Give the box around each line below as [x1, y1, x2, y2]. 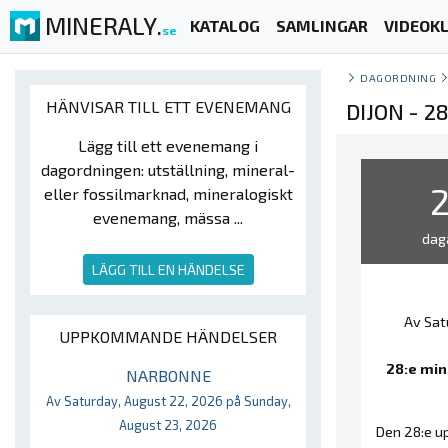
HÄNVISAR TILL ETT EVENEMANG [45, 97, 291, 116]
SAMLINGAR [275, 16, 368, 36]
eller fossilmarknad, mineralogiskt [43, 184, 293, 203]
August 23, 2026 [119, 417, 217, 433]
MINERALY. [45, 10, 162, 40]
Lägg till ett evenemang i [78, 136, 258, 155]
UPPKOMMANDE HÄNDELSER [59, 327, 277, 346]
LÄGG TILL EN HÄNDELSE [91, 261, 245, 278]
